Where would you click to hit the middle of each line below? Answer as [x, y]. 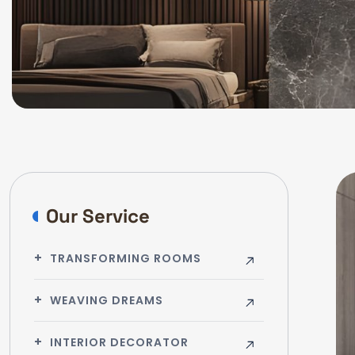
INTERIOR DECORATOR [120, 342]
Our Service [98, 216]
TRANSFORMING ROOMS [126, 258]
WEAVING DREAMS [107, 300]
